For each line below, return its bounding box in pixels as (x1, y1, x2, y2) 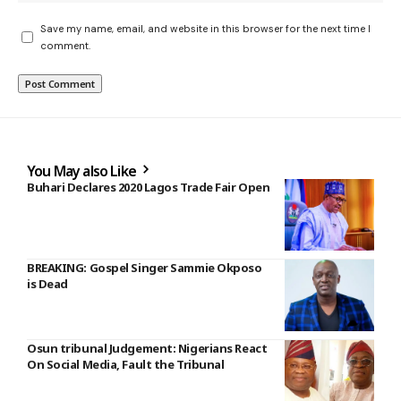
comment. (40, 38, 90, 52)
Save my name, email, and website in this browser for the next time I (40, 21, 371, 35)
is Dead (27, 275, 68, 292)
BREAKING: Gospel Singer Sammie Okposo (27, 259, 262, 276)
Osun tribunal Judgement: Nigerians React (27, 339, 268, 356)
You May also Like (27, 160, 140, 181)
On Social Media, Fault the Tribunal (27, 355, 225, 372)
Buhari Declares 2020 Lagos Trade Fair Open (27, 178, 270, 195)
